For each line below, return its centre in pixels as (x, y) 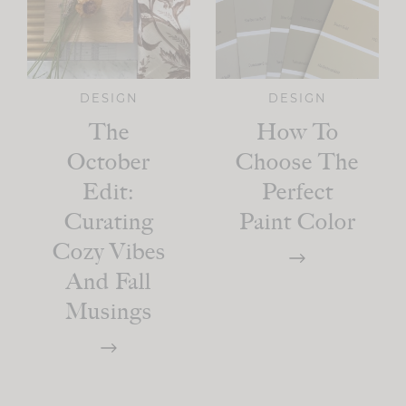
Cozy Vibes (109, 251)
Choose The (297, 162)
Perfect (297, 192)
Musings (109, 311)
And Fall (109, 281)
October (109, 162)
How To (297, 132)
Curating (109, 222)
